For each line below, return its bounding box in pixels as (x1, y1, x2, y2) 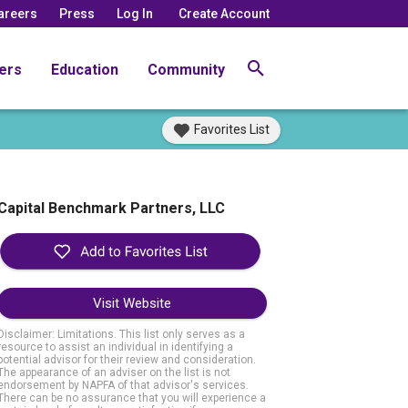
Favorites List (194, 122, 270, 137)
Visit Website (92, 295, 171, 312)
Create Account (178, 5, 270, 21)
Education (51, 60, 118, 78)
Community (148, 60, 225, 78)
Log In (117, 5, 153, 21)
